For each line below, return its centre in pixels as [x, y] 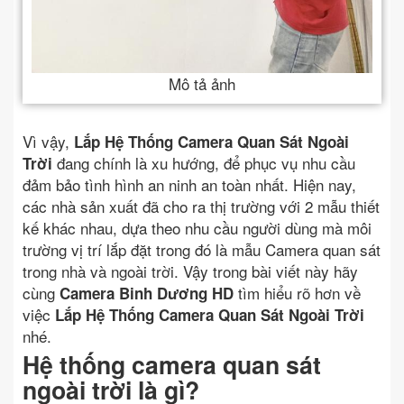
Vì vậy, [48, 142]
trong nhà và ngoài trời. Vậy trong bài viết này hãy [190, 271]
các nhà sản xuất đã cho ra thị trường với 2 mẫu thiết [201, 207]
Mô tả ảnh [202, 84]
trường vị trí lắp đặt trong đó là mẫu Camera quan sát [202, 250]
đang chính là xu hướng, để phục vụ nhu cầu [204, 163]
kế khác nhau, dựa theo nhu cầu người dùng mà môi [197, 228]
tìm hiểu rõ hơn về [297, 293]
